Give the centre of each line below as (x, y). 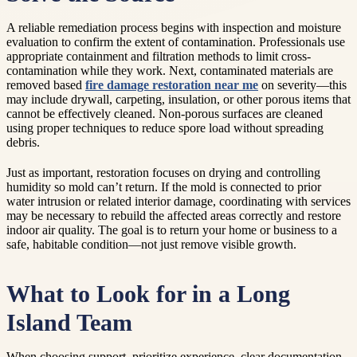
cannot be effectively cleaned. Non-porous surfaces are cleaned (165, 114)
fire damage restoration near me (172, 85)
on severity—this (302, 85)
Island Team (69, 323)
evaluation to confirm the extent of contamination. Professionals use (176, 42)
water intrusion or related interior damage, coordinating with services (178, 202)
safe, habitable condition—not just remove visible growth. (151, 245)
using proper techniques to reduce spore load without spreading (165, 128)
